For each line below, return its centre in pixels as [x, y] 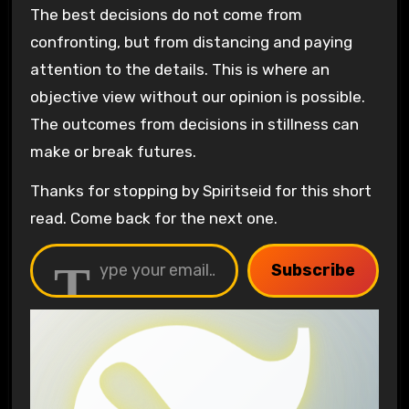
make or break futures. [113, 152]
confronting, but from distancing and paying [191, 42]
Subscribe [314, 270]
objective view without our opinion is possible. [197, 97]
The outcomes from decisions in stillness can [194, 125]
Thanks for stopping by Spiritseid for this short [200, 191]
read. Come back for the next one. [153, 219]
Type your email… [34, 242]
